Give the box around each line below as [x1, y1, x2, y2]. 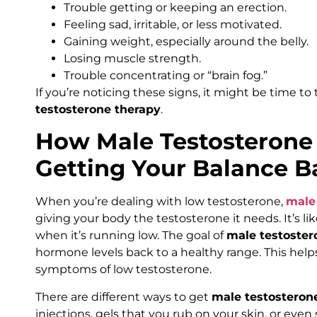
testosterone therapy [35, 102, 161, 116]
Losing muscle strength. [64, 51, 201, 65]
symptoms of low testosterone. [35, 263, 212, 277]
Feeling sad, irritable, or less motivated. [64, 17, 282, 31]
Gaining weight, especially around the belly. [64, 34, 309, 48]
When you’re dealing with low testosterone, [35, 195, 286, 209]
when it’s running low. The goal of [35, 229, 226, 243]
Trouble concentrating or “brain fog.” [64, 68, 267, 82]
